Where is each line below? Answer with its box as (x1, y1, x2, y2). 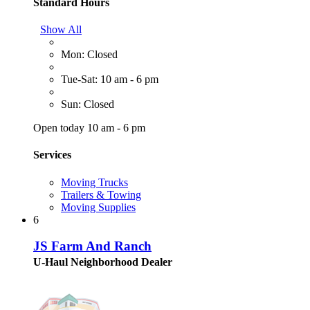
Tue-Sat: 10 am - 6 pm (61, 73, 158, 86)
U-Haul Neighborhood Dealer (33, 256, 172, 268)
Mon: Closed (61, 48, 118, 61)
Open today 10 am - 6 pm (33, 122, 145, 134)
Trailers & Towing (61, 188, 141, 201)
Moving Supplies (61, 201, 136, 213)
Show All (40, 24, 82, 36)
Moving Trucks (61, 176, 128, 188)
